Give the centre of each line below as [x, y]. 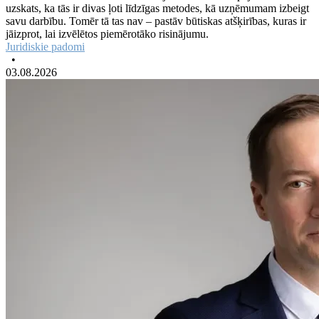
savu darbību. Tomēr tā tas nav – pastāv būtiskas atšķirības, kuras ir [156, 21]
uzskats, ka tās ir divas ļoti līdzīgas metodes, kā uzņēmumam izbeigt [157, 8]
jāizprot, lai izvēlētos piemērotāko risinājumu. [107, 33]
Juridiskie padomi [45, 46]
